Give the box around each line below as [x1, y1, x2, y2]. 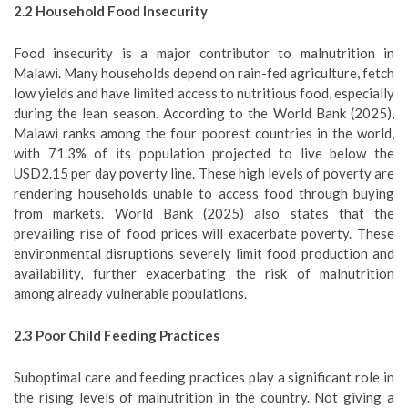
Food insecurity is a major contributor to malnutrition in [14, 45, 394, 61]
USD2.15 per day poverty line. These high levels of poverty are [14, 165, 394, 181]
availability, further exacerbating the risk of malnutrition [14, 265, 394, 281]
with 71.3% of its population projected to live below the [14, 145, 394, 161]
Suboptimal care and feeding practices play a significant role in [14, 369, 394, 385]
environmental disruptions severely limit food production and [14, 245, 394, 261]
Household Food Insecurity [36, 3, 208, 19]
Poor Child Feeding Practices [36, 327, 219, 343]
